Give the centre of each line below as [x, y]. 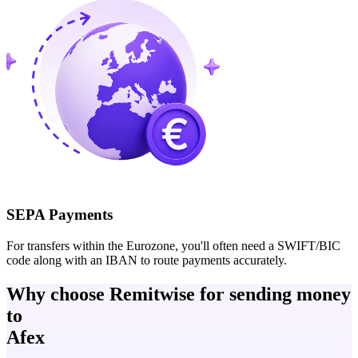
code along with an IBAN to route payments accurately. [147, 260]
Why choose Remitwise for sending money [179, 294]
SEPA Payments [60, 214]
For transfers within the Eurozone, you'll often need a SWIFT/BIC [173, 245]
